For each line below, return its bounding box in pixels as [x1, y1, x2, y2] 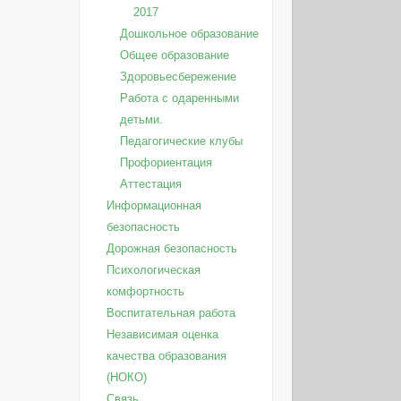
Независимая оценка [106, 328, 218, 341]
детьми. [119, 113, 163, 126]
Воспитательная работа [106, 306, 235, 320]
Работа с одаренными [119, 91, 239, 105]
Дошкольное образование [119, 27, 259, 40]
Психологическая [106, 263, 200, 277]
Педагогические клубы [119, 134, 243, 148]
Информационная [106, 199, 201, 212]
